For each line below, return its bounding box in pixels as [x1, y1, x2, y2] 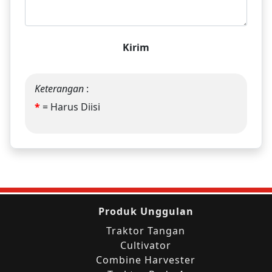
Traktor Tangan [106, 224, 185, 238]
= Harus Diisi [40, 100, 100, 114]
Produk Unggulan [98, 205, 194, 219]
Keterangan [35, 82, 86, 96]
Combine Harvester [96, 253, 195, 267]
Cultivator [120, 239, 171, 253]
